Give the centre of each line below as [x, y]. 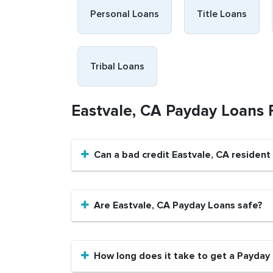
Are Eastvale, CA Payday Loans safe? [178, 205]
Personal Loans [125, 14]
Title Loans [222, 14]
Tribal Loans [117, 66]
